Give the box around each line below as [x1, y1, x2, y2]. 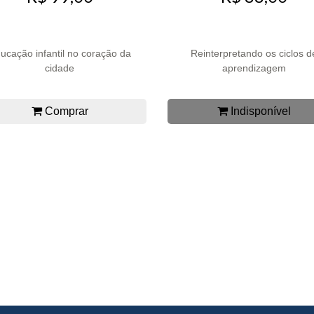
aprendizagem [222, 62, 287, 74]
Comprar [41, 105, 88, 118]
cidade [45, 62, 75, 74]
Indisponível [228, 105, 292, 118]
